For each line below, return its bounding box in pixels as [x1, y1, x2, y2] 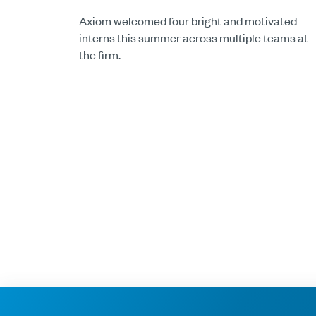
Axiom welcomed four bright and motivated [79, 13, 297, 29]
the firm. [79, 47, 121, 63]
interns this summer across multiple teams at [79, 30, 308, 46]
